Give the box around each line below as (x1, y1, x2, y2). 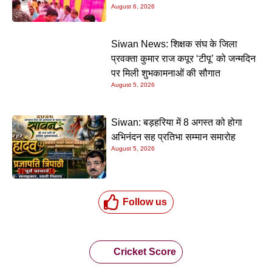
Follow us (122, 197, 167, 208)
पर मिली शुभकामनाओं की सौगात (111, 68, 221, 79)
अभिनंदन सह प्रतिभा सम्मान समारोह (111, 132, 236, 143)
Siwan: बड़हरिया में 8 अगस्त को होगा (111, 117, 243, 128)
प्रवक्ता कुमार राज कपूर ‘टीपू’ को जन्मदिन (111, 53, 256, 64)
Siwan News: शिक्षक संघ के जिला (111, 39, 238, 50)
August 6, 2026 (111, 3, 155, 10)
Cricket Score (113, 246, 176, 257)
